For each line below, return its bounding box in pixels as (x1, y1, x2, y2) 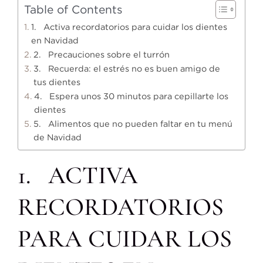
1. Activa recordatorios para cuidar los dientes (31, 22, 227, 32)
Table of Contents (23, 4, 123, 16)
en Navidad (31, 36, 79, 45)
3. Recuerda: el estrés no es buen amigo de (33, 64, 220, 73)
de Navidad (33, 133, 82, 142)
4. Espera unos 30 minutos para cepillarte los (33, 92, 228, 101)
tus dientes (33, 77, 80, 87)
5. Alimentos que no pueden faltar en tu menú (33, 119, 232, 129)
